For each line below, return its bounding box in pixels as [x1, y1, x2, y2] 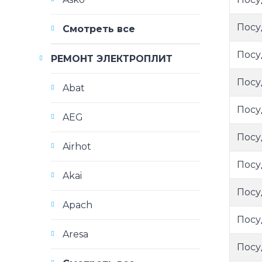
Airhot [63, 141, 91, 152]
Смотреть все [63, 23, 135, 35]
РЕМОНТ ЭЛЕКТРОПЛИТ [51, 53, 173, 64]
